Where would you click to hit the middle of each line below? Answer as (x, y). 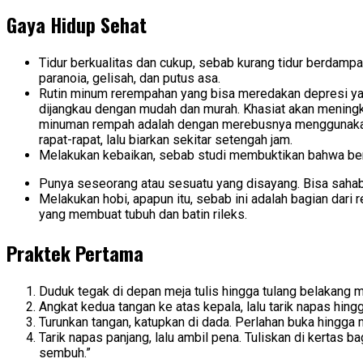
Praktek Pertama (75, 252)
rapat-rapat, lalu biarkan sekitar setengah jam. (166, 140)
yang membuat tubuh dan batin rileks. (143, 215)
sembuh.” (65, 352)
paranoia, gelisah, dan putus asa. (130, 79)
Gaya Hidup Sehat (77, 25)
